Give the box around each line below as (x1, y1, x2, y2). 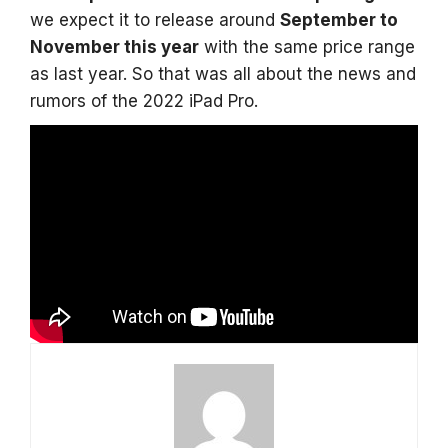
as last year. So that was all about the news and (30, 63, 416, 84)
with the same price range (199, 36, 415, 57)
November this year (30, 36, 199, 57)
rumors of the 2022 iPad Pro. (30, 90, 258, 111)
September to (280, 9, 398, 30)
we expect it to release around (30, 9, 280, 30)
